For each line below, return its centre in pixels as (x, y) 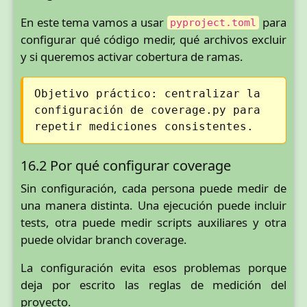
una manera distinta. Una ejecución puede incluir (153, 205)
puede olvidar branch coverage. (104, 239)
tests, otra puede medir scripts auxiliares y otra (153, 222)
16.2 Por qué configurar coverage (126, 165)
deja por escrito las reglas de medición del (153, 285)
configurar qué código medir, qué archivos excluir (153, 39)
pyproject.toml (213, 23)
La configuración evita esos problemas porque (153, 268)
